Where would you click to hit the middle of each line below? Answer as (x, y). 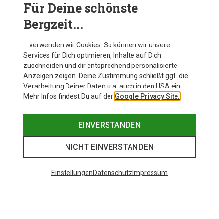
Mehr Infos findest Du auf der (69, 96)
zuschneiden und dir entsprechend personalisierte (100, 66)
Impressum (150, 173)
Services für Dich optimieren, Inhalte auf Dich (92, 55)
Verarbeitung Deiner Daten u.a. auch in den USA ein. (103, 86)
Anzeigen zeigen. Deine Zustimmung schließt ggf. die (106, 76)
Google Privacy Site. (147, 96)
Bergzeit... (53, 24)
